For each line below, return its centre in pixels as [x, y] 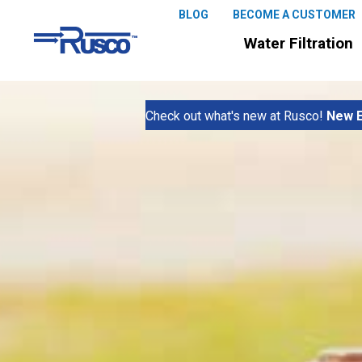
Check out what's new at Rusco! [236, 116]
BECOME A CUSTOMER [294, 15]
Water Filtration [299, 43]
